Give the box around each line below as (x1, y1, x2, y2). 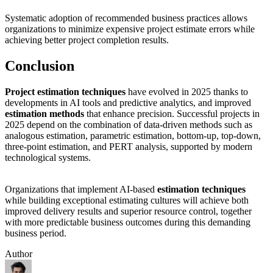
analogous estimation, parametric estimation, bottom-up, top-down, (5, 130, 261, 141)
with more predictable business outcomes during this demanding (5, 217, 250, 227)
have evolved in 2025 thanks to (126, 87, 248, 97)
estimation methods (5, 108, 84, 119)
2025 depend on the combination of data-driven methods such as (5, 119, 252, 130)
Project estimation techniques (5, 87, 126, 97)
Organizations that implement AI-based (5, 184, 157, 194)
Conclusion (5, 58, 74, 74)
